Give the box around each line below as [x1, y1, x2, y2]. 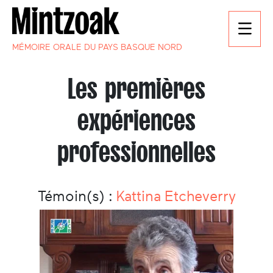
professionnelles [57, 136, 216, 169]
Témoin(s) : [37, 188, 116, 205]
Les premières [68, 73, 205, 105]
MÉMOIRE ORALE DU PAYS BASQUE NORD [12, 42, 182, 52]
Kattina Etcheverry [116, 188, 236, 205]
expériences [77, 104, 196, 137]
